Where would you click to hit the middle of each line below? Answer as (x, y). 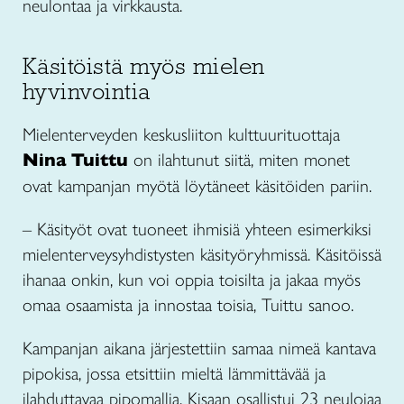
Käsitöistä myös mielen (144, 66)
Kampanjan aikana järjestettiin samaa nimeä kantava (199, 348)
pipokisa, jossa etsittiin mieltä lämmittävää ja (174, 373)
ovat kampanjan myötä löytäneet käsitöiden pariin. (197, 186)
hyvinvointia (87, 91)
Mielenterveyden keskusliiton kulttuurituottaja (181, 134)
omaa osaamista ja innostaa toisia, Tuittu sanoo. (188, 305)
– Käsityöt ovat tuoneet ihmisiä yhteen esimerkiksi (197, 229)
